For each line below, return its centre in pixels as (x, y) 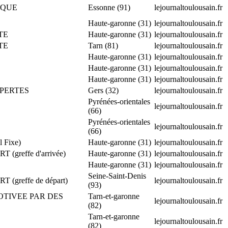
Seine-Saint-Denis (117, 176)
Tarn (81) (103, 45)
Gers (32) (103, 90)
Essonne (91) (109, 7)
